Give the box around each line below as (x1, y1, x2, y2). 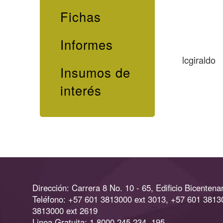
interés (60, 81, 102, 100)
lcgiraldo (182, 53, 216, 66)
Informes (60, 35, 113, 54)
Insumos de (60, 63, 130, 82)
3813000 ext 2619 (32, 205, 98, 217)
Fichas (60, 7, 101, 26)
